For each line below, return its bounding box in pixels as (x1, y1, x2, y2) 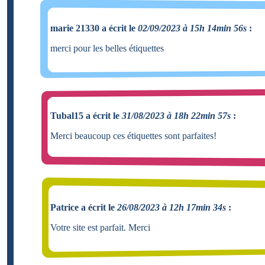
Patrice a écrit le (50, 202, 117, 212)
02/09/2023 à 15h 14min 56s (138, 22, 247, 33)
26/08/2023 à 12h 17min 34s (117, 202, 226, 212)
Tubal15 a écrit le (50, 110, 122, 121)
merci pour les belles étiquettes (50, 43, 164, 53)
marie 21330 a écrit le (50, 22, 138, 33)
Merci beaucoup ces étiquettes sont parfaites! (50, 130, 216, 141)
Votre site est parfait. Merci (50, 222, 150, 232)
